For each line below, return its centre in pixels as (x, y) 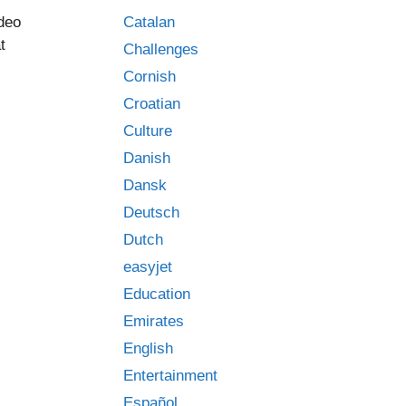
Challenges (161, 49)
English (148, 348)
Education (157, 294)
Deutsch (151, 213)
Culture (148, 131)
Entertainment (170, 376)
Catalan (149, 22)
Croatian (152, 104)
